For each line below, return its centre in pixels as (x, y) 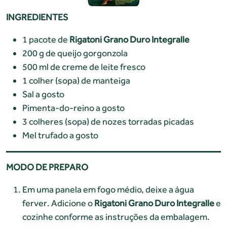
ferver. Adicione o (58, 203)
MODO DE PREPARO (47, 167)
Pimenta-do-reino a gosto (73, 107)
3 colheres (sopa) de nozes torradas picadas (108, 121)
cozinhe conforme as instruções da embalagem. (116, 216)
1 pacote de (46, 39)
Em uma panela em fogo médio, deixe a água (108, 189)
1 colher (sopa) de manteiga (76, 80)
